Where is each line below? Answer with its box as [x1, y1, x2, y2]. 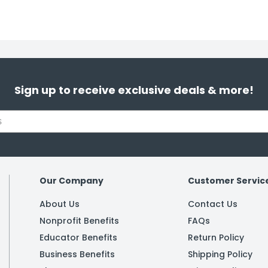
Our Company [39, 175, 103, 187]
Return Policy [187, 232, 244, 244]
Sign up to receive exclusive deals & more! [14, 83, 254, 98]
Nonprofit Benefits [39, 215, 119, 227]
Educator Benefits [39, 232, 117, 244]
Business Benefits [39, 248, 115, 261]
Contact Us [187, 198, 237, 211]
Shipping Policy [187, 248, 252, 261]
